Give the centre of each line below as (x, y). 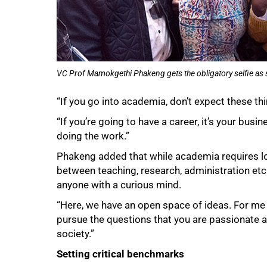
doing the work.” (93, 136)
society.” (75, 233)
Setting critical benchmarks (120, 254)
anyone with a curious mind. (119, 184)
